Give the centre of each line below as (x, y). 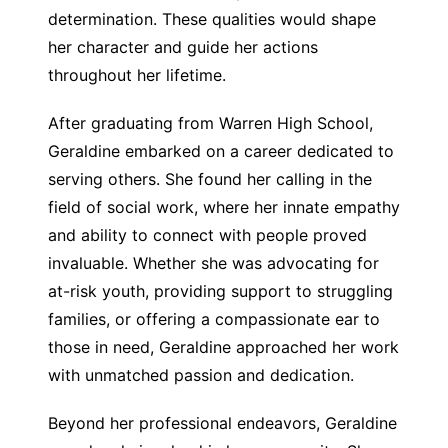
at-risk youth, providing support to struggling (220, 291)
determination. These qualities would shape (211, 19)
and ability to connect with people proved (207, 235)
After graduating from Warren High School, (210, 123)
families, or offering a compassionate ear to (213, 319)
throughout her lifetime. (136, 75)
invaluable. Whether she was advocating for (213, 263)
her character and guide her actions (182, 47)
